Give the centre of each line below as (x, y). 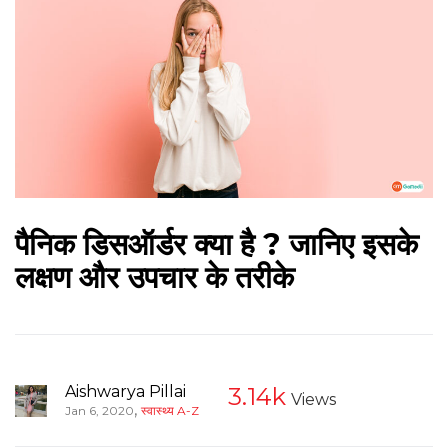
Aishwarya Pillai (125, 391)
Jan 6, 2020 (99, 410)
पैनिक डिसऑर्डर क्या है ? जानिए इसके (216, 244)
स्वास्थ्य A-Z (170, 410)
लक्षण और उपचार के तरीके (154, 277)
